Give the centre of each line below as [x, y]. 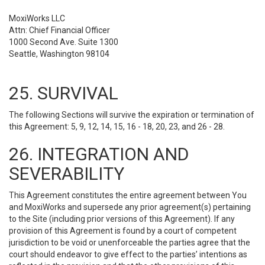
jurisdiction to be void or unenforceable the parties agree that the [130, 243]
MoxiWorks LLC [37, 18]
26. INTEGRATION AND [99, 154]
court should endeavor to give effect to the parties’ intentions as [128, 254]
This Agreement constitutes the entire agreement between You [128, 195]
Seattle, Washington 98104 [59, 54]
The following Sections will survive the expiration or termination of [132, 115]
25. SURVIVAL [64, 93]
